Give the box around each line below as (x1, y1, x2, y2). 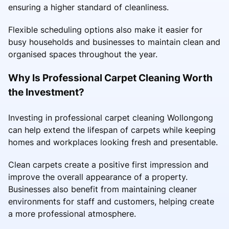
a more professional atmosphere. (8, 208, 136, 219)
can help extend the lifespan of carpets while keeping (8, 124, 216, 135)
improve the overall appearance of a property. (8, 171, 188, 182)
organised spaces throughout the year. (8, 49, 157, 59)
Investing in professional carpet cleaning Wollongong (8, 112, 213, 123)
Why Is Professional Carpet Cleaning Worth (8, 71, 213, 84)
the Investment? (8, 85, 84, 98)
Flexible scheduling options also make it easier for (8, 24, 202, 35)
